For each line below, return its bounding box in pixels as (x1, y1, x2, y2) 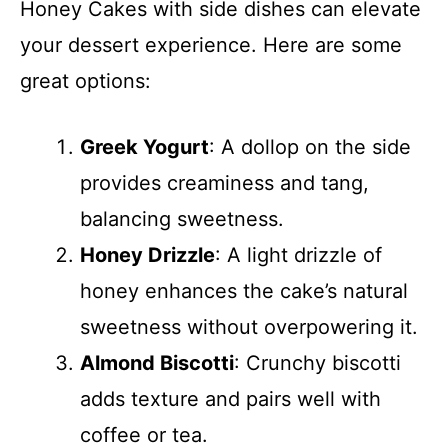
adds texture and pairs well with (80, 387, 381, 411)
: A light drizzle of (215, 243, 382, 267)
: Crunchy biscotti (234, 351, 401, 375)
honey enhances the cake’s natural (80, 279, 408, 303)
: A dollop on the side (209, 135, 411, 159)
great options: (20, 69, 151, 93)
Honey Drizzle (80, 243, 215, 267)
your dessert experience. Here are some (20, 33, 402, 57)
